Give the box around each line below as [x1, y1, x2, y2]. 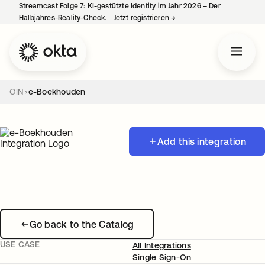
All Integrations [132, 241, 191, 250]
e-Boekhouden [28, 87, 86, 96]
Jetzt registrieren [113, 14, 172, 22]
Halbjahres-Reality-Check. [19, 14, 109, 22]
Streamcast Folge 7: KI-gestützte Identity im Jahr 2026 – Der [19, 2, 221, 10]
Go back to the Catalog [29, 218, 134, 230]
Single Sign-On [132, 253, 192, 262]
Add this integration [157, 136, 246, 147]
